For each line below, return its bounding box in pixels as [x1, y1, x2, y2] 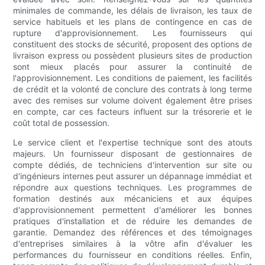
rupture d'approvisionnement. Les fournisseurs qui [13, 28, 252, 38]
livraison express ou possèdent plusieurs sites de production [13, 50, 252, 61]
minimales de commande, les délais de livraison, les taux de [13, 5, 252, 16]
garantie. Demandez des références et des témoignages [13, 227, 252, 238]
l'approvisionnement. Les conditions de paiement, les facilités [13, 73, 252, 83]
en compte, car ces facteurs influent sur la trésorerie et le [13, 106, 252, 117]
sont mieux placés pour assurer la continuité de [13, 62, 252, 72]
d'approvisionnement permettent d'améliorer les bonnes [13, 205, 252, 215]
